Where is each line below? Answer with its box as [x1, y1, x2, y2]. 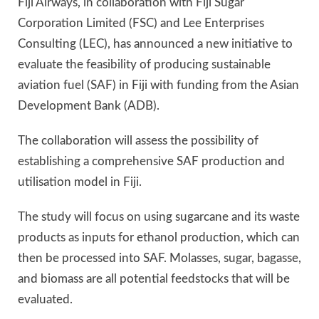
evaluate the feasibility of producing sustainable [18, 58, 271, 70]
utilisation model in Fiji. [18, 176, 142, 189]
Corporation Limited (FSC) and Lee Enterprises [18, 16, 264, 29]
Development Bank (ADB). [18, 99, 159, 112]
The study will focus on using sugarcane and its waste [18, 211, 300, 224]
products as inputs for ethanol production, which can [18, 231, 300, 244]
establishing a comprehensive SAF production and [18, 155, 285, 168]
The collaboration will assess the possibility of [18, 135, 258, 147]
